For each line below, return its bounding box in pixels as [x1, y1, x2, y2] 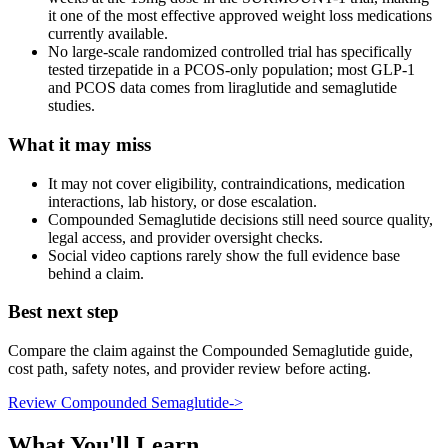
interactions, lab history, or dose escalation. [48, 192, 317, 210]
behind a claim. [48, 264, 144, 282]
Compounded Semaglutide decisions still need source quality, [48, 210, 433, 228]
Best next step [8, 301, 119, 323]
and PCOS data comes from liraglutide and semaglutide [48, 79, 397, 97]
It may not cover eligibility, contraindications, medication [48, 174, 405, 192]
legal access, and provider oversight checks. [48, 228, 323, 246]
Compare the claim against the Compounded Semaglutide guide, [8, 342, 413, 360]
